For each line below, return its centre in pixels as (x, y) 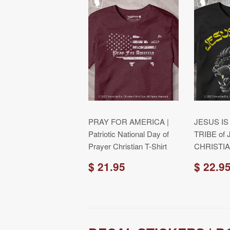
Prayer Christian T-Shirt (128, 146)
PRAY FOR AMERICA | (129, 121)
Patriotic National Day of (129, 134)
